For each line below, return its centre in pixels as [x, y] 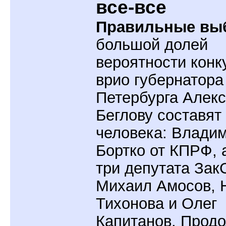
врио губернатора [160, 79]
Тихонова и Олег [156, 203]
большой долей [152, 44]
